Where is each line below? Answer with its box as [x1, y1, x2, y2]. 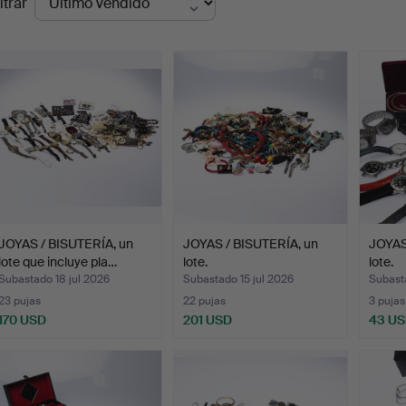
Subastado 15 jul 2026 [183, 272, 295, 287]
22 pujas [183, 294, 227, 309]
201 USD [183, 312, 233, 329]
